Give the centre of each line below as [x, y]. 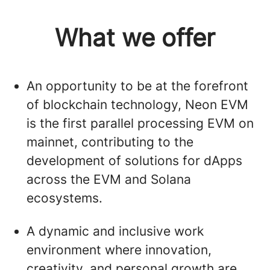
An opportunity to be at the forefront [137, 86]
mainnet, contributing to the [110, 142]
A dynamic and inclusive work [115, 231]
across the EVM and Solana [109, 179]
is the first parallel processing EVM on [140, 123]
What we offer [135, 38]
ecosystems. [64, 198]
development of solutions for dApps [134, 161]
